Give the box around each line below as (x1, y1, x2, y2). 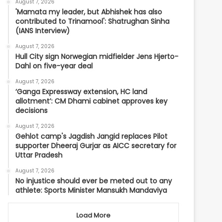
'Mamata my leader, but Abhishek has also (15, 7, 163, 17)
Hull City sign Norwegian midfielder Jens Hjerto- (15, 52, 179, 61)
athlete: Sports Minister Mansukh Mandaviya (15, 185, 167, 195)
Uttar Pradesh (15, 150, 63, 160)
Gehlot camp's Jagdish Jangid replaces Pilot (15, 131, 168, 141)
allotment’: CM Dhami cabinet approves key (15, 96, 168, 106)
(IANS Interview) (15, 26, 70, 36)
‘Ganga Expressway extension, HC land (15, 87, 148, 97)
